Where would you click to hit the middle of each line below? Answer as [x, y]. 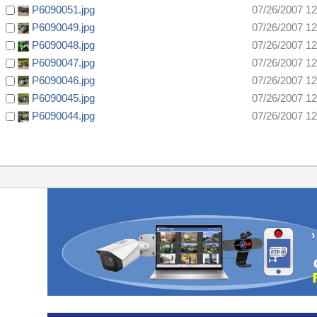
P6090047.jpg [63, 63]
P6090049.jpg [63, 28]
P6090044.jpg [63, 116]
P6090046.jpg [63, 81]
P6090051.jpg [63, 10]
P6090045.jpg [63, 98]
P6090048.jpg [63, 45]
